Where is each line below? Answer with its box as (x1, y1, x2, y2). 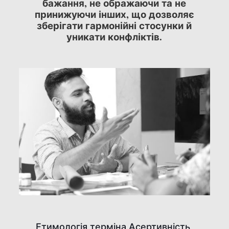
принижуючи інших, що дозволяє (34, 7, 194, 21)
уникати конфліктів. (66, 29, 163, 43)
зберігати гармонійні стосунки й (37, 18, 192, 32)
